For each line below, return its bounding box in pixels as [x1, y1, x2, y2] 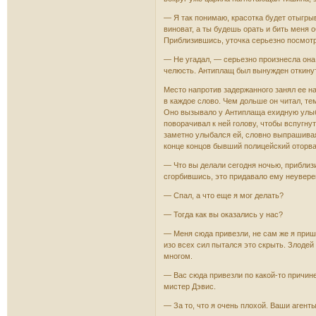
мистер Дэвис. [164, 281, 217, 291]
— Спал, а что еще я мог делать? [164, 190, 284, 200]
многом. [164, 251, 193, 260]
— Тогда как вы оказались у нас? [164, 209, 284, 219]
